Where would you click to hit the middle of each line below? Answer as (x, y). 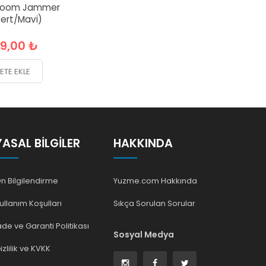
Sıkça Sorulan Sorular (154, 203)
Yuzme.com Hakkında (155, 180)
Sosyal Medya (144, 234)
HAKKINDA (143, 143)
